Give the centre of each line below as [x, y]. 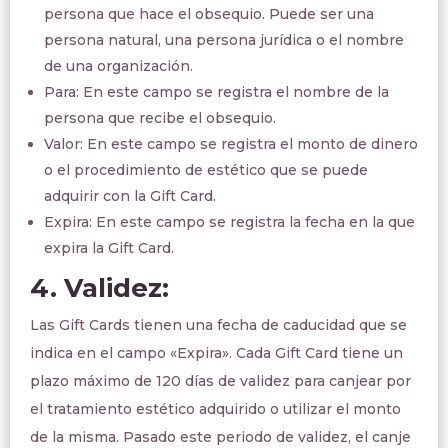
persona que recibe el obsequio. [160, 118]
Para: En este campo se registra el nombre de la [216, 92]
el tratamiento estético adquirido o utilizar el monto [215, 409]
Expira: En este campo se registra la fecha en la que [229, 222]
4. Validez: [99, 288]
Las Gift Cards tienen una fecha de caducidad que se [218, 325]
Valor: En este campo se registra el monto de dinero [231, 144]
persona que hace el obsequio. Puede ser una [209, 14]
